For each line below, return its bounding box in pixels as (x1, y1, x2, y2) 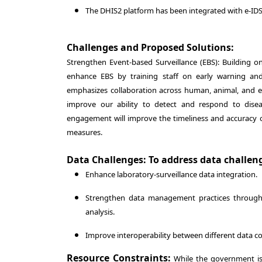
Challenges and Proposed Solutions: (67, 41, 234, 54)
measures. (67, 127, 102, 137)
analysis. (85, 206, 115, 217)
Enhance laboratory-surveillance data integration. (85, 169, 257, 180)
